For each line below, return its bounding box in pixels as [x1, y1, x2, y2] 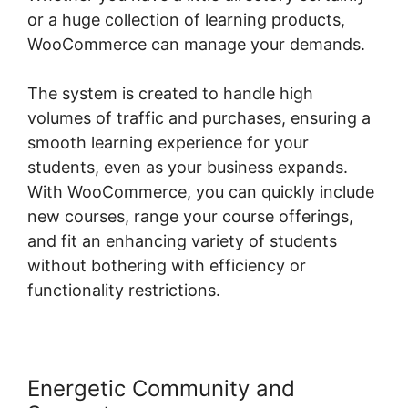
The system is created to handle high [27, 84, 313, 104]
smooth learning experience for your [27, 133, 309, 153]
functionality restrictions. [27, 280, 220, 301]
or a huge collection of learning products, [27, 10, 345, 30]
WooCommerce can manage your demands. [27, 35, 365, 55]
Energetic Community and [27, 375, 295, 403]
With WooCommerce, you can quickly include [27, 182, 374, 202]
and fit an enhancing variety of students [27, 231, 337, 251]
